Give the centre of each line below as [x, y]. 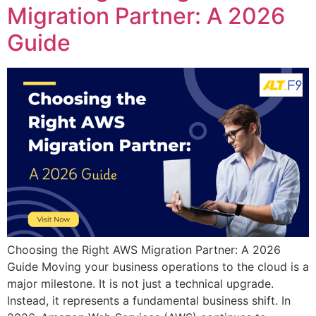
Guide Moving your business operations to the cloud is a [158, 267]
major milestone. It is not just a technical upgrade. [140, 284]
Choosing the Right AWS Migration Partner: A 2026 [144, 250]
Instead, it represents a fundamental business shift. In [149, 301]
